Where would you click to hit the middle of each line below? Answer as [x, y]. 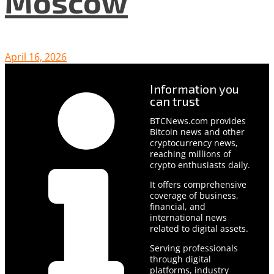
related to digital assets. [199, 228]
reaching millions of [190, 154]
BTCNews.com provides [198, 120]
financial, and [177, 206]
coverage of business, [194, 195]
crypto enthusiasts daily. [200, 165]
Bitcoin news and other [197, 131]
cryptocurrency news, [194, 143]
